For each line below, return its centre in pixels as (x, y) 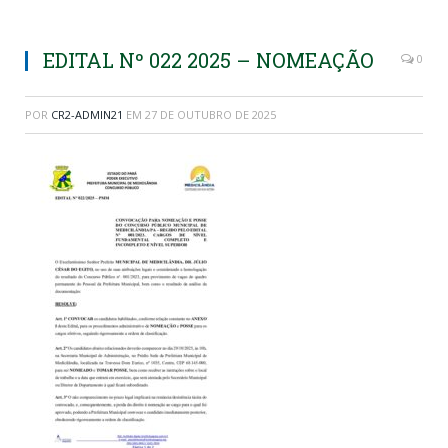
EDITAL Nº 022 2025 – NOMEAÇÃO (208, 60)
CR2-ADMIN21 (87, 114)
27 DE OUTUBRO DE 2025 (210, 114)
